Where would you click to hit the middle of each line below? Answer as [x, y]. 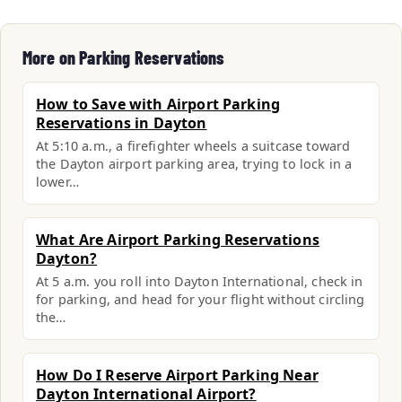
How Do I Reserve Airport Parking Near [177, 375]
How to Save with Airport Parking [158, 104]
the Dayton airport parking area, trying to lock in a [194, 164]
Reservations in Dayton [122, 123]
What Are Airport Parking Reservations [178, 240]
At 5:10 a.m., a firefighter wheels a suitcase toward [193, 146]
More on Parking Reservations [124, 57]
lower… [57, 182]
